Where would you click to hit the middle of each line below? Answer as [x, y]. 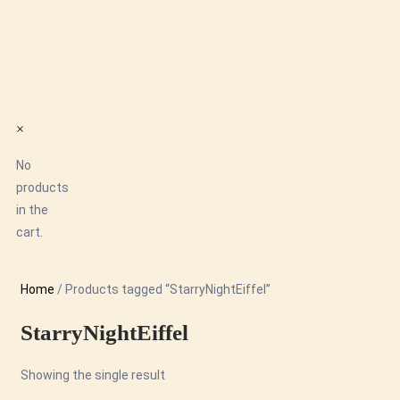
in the [32, 210]
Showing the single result [93, 375]
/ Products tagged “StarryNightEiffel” [162, 289]
